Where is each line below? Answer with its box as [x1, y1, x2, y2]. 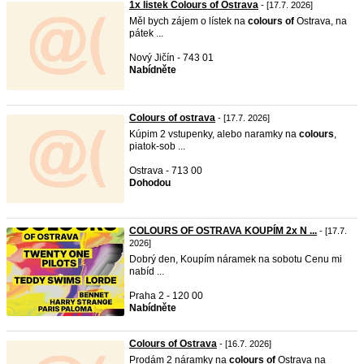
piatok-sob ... [129, 141, 185, 152]
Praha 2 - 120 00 [129, 290, 203, 301]
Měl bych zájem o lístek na [129, 15, 248, 27]
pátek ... [129, 28, 163, 39]
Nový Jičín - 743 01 [129, 52, 214, 63]
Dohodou [129, 177, 171, 188]
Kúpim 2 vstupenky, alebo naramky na [129, 128, 299, 140]
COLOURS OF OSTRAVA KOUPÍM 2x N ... [129, 225, 317, 236]
